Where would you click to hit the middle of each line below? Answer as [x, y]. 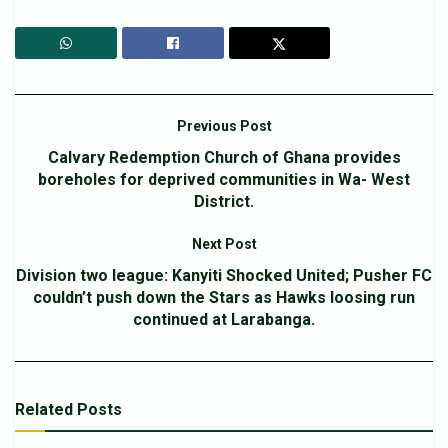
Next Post [224, 243]
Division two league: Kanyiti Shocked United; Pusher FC [224, 275]
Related [44, 409]
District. [224, 201]
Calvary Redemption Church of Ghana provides [224, 157]
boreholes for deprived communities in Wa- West [224, 179]
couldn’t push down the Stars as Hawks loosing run [224, 297]
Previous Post [224, 125]
